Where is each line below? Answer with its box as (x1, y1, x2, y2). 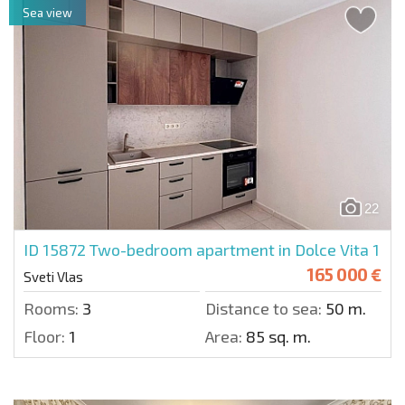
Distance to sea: (205, 298, 322, 319)
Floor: (24, 326, 65, 347)
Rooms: (24, 298, 79, 319)
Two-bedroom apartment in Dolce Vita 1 (89, 240, 380, 260)
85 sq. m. (242, 326, 311, 347)
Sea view (23, 5, 72, 20)
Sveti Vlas (24, 268, 83, 286)
